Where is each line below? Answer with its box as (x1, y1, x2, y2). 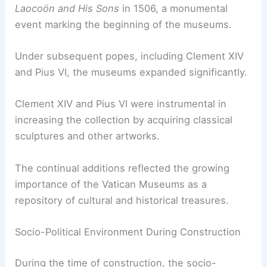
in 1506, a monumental (119, 2, 228, 14)
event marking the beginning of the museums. (15, 18, 232, 30)
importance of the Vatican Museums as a (15, 178, 207, 190)
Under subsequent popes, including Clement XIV (15, 50, 244, 63)
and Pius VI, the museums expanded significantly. (15, 66, 248, 79)
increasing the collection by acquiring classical (15, 114, 233, 126)
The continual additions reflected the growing (15, 162, 230, 174)
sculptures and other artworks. (15, 130, 160, 142)
